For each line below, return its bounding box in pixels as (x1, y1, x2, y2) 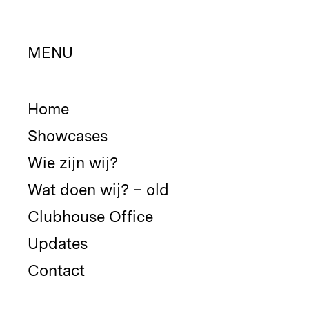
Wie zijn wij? (28, 154, 118, 172)
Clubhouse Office (28, 208, 153, 226)
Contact (28, 261, 85, 280)
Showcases (28, 127, 108, 146)
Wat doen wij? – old (28, 181, 169, 199)
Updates (28, 235, 88, 253)
